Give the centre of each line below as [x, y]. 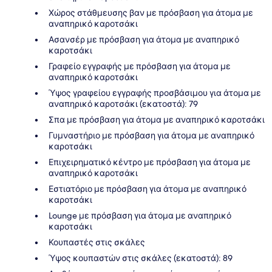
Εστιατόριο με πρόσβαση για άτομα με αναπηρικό [148, 189]
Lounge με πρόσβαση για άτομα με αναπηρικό [140, 215]
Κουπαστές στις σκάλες [97, 242]
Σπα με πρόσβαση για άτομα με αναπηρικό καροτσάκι [157, 119]
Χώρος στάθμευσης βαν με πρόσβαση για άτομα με [151, 12]
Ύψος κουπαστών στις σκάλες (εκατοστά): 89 [141, 258]
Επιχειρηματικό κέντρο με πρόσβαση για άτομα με [150, 162]
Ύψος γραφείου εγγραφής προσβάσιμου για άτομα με [155, 93]
